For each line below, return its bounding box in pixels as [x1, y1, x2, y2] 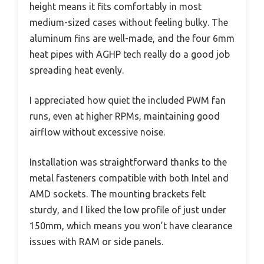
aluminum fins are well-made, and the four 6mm [29, 33, 235, 44]
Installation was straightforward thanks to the [29, 157, 227, 168]
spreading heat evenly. [29, 65, 124, 76]
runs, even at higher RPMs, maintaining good [29, 111, 220, 122]
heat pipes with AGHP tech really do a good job [29, 49, 230, 60]
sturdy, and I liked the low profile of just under [29, 204, 226, 216]
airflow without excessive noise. [29, 127, 165, 138]
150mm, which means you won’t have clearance [29, 220, 232, 232]
